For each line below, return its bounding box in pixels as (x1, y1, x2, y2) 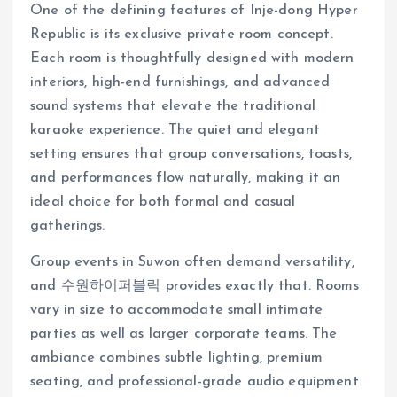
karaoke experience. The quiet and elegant (30, 123, 320, 138)
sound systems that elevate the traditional (30, 99, 315, 114)
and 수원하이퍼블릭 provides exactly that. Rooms (30, 279, 359, 294)
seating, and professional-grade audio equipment (30, 375, 359, 390)
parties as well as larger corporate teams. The (30, 327, 338, 342)
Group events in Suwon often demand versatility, (30, 255, 354, 270)
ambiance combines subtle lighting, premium (30, 351, 323, 366)
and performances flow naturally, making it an (30, 171, 341, 186)
